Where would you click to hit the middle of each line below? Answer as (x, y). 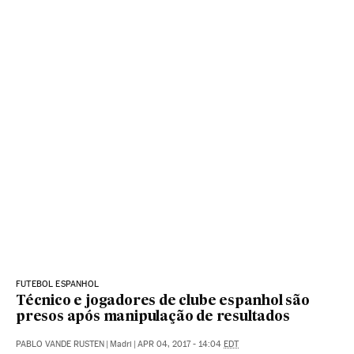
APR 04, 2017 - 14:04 (181, 345)
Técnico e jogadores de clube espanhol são (163, 302)
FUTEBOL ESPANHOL (57, 284)
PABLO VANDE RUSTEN (60, 345)
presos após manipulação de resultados (153, 318)
